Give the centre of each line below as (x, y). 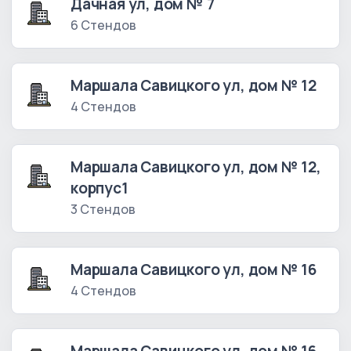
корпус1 (100, 188)
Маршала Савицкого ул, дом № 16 (194, 270)
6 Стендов (103, 25)
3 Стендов (103, 210)
